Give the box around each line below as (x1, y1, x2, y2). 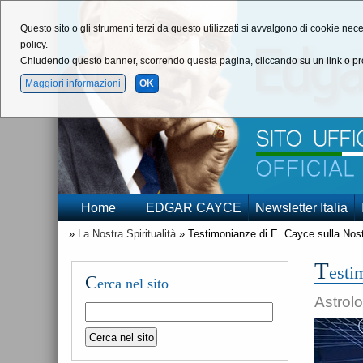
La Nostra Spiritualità (77, 228, 176, 241)
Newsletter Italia (255, 201, 348, 215)
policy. (20, 39, 48, 50)
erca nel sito (97, 275, 169, 292)
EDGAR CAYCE (146, 201, 241, 215)
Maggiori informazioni (24, 77, 121, 89)
